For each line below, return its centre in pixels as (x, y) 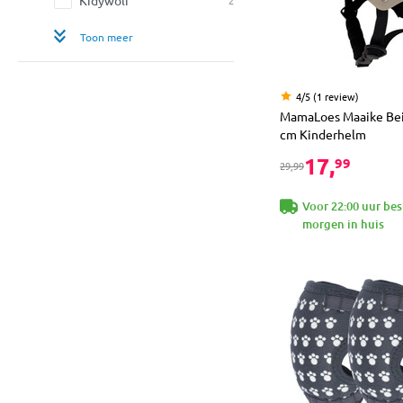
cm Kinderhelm (323, 134)
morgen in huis (343, 224)
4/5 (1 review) (327, 96)
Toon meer (107, 36)
